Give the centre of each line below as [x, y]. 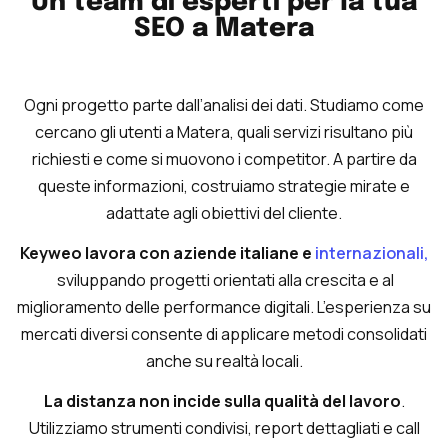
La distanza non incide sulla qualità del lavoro [222, 400]
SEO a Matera [224, 28]
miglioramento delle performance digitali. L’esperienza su [224, 306]
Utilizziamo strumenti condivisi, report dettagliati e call [224, 427]
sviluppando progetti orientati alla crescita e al [224, 279]
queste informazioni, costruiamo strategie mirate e [224, 185]
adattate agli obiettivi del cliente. [224, 212]
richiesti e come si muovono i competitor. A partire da [224, 158]
